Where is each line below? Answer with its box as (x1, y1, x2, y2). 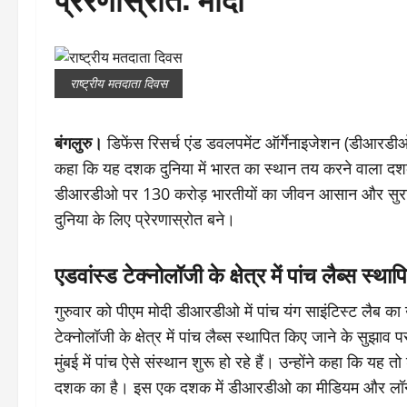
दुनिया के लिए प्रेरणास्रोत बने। (55, 208, 235, 230)
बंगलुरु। (55, 132, 103, 154)
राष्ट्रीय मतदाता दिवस (70, 74, 167, 92)
